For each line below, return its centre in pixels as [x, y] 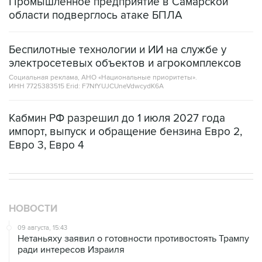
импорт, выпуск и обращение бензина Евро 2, [125, 132]
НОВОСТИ [33, 209]
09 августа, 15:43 [42, 228]
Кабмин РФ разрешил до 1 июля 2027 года [117, 119]
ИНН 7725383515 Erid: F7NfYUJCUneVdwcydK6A [86, 87]
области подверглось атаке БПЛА [96, 16]
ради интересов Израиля [71, 250]
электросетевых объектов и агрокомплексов [125, 64]
